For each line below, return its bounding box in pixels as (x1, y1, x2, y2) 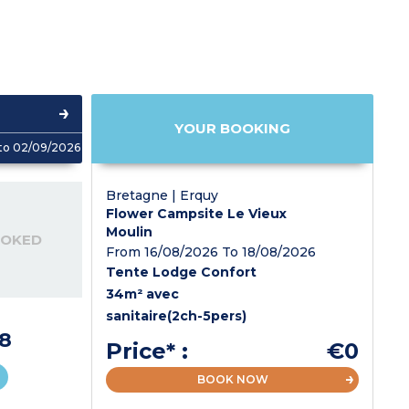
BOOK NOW (196, 372, 268, 386)
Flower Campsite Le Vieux (106, 204, 288, 222)
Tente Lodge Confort (106, 263, 257, 280)
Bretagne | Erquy (106, 186, 219, 204)
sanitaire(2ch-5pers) (106, 307, 247, 324)
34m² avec (106, 285, 180, 302)
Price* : (106, 337, 189, 364)
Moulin (106, 223, 153, 240)
